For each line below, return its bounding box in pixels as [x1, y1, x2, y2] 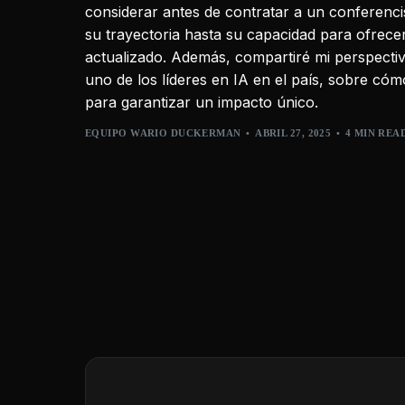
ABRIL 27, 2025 [255, 127, 332, 138]
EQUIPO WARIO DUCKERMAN [85, 127, 241, 138]
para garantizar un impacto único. [85, 92, 318, 111]
